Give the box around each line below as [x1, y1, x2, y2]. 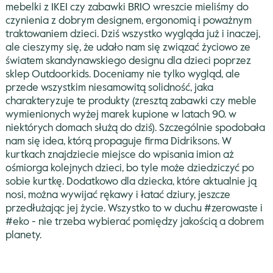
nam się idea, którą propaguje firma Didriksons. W [5, 136, 232, 147]
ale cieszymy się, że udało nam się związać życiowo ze [5, 42, 250, 53]
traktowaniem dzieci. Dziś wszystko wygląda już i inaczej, [5, 29, 260, 40]
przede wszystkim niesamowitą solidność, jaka [5, 82, 213, 93]
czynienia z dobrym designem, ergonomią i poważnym [5, 15, 252, 26]
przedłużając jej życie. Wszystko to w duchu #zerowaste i [5, 203, 263, 214]
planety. [5, 230, 41, 241]
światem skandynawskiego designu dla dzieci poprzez [5, 55, 251, 66]
